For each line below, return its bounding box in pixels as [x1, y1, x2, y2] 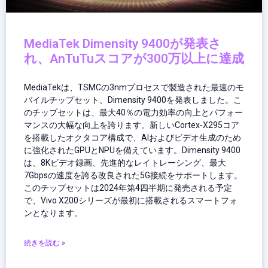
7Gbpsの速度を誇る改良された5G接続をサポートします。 [24, 170, 242, 180]
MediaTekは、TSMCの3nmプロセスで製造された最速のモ [24, 83, 244, 92]
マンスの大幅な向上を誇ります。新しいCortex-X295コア [24, 120, 239, 130]
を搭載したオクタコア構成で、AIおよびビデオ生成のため [24, 133, 241, 142]
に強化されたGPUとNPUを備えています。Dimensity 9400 [24, 145, 240, 155]
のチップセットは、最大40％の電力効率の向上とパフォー [24, 108, 243, 117]
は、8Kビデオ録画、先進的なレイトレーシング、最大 [24, 158, 226, 167]
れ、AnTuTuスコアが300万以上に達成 [24, 51, 244, 66]
